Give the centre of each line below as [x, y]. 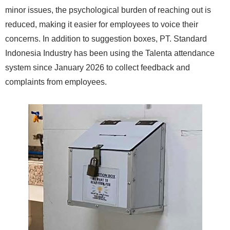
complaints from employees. [56, 82]
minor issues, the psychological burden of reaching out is [108, 10]
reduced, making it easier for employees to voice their [102, 24]
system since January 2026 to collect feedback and [98, 67]
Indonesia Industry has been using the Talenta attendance [110, 53]
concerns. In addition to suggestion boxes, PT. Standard [106, 39]
